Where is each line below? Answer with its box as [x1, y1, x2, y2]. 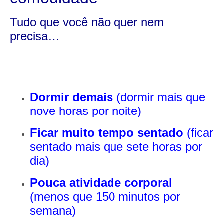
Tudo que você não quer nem [10, 15, 164, 29]
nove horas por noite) [30, 104, 141, 118]
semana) [30, 204, 76, 218]
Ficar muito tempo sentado [30, 126, 183, 140]
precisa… [10, 29, 60, 43]
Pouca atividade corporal [30, 176, 172, 190]
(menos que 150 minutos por [30, 190, 180, 204]
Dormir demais [30, 90, 113, 104]
